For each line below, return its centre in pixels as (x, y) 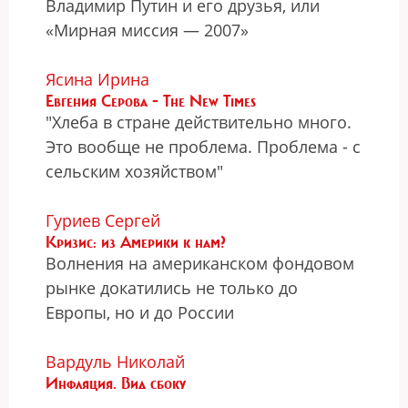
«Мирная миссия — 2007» (147, 30)
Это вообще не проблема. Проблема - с (203, 147)
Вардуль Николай (115, 362)
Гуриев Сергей (103, 220)
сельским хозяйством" (134, 171)
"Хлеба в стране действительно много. (199, 122)
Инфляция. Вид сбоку (116, 383)
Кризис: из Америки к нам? (136, 242)
